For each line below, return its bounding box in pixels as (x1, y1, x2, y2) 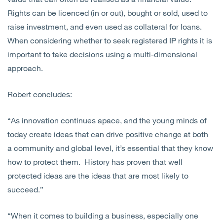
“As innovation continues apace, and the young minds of (7, 115, 207, 125)
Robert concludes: (7, 89, 72, 99)
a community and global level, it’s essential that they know (7, 143, 213, 153)
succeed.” (7, 184, 43, 194)
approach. (7, 63, 43, 73)
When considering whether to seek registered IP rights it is (7, 36, 212, 45)
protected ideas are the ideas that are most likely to (7, 171, 188, 181)
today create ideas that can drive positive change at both (7, 129, 208, 139)
